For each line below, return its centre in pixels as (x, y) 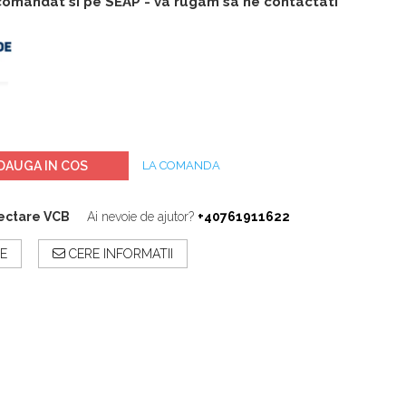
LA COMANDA (181, 165)
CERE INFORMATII (119, 253)
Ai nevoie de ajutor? (140, 216)
